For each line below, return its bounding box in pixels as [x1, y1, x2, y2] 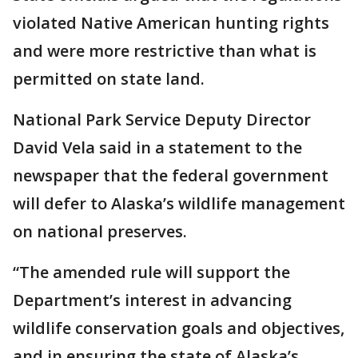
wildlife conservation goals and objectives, [13, 316, 344, 339]
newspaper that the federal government [13, 164, 328, 186]
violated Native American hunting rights [13, 11, 329, 34]
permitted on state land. [13, 67, 205, 89]
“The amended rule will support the [13, 261, 290, 283]
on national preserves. [13, 220, 187, 242]
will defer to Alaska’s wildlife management [13, 192, 345, 214]
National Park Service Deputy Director [13, 108, 311, 130]
